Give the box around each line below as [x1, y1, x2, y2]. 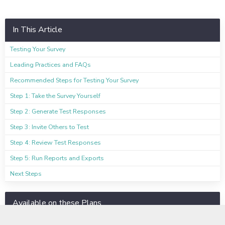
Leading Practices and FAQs [10, 60, 91, 69]
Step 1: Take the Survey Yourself [10, 91, 100, 100]
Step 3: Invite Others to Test [10, 123, 89, 132]
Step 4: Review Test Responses [10, 138, 101, 147]
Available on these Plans [13, 197, 101, 209]
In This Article [13, 24, 62, 36]
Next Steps [10, 169, 42, 178]
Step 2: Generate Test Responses [10, 107, 106, 116]
